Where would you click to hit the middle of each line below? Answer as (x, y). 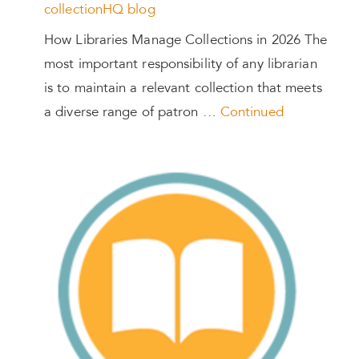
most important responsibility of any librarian (181, 66)
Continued (252, 114)
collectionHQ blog (100, 10)
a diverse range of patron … (132, 114)
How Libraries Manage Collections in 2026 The (186, 42)
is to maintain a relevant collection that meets (183, 90)
